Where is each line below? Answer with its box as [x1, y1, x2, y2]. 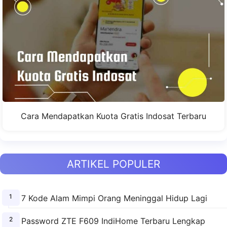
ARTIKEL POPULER [67, 158, 160, 171]
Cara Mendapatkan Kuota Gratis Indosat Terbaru [21, 111, 206, 122]
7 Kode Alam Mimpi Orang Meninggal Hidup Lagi [21, 193, 207, 204]
